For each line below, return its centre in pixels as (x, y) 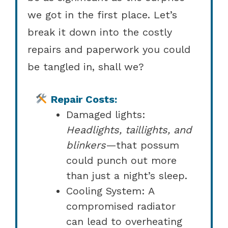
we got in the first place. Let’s (102, 15)
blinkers (86, 145)
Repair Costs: (84, 99)
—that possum (142, 145)
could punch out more (121, 160)
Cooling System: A (110, 191)
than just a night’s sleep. (127, 175)
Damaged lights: (106, 114)
